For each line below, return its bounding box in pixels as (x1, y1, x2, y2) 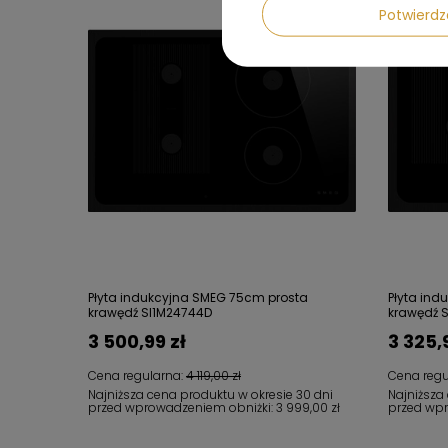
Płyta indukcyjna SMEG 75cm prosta (88, 289, 308, 306)
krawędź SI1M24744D (88, 304, 212, 321)
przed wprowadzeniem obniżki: (88, 399, 276, 416)
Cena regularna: (88, 367, 186, 384)
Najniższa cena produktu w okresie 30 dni (88, 386, 333, 403)
